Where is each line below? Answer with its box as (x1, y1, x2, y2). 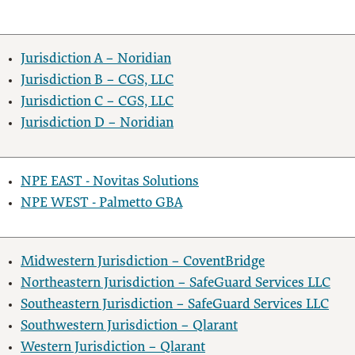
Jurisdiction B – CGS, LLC (21, 73, 174, 88)
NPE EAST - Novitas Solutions (21, 174, 199, 189)
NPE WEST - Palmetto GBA (21, 196, 182, 211)
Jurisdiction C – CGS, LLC (21, 94, 174, 109)
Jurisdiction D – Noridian (21, 116, 174, 131)
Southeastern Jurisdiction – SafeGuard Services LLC (21, 297, 329, 312)
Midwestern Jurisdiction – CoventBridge (21, 254, 265, 269)
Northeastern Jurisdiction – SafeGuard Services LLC (21, 276, 330, 291)
